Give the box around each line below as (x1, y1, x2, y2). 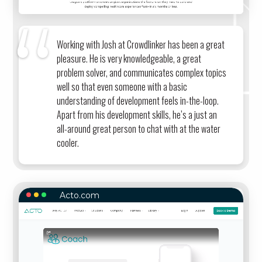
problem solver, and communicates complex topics (57, 65, 227, 80)
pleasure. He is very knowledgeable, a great (57, 51, 202, 65)
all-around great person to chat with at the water (57, 121, 221, 136)
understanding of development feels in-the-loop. (57, 93, 219, 108)
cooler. (57, 135, 80, 150)
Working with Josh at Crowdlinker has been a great (57, 37, 225, 51)
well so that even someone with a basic (57, 79, 188, 94)
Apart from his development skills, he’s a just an (57, 107, 218, 122)
